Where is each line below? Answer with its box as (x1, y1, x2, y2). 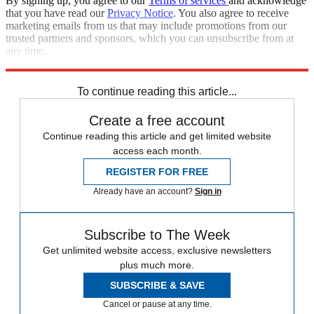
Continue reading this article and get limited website (43, 130, 271, 142)
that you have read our (6, 7, 107, 20)
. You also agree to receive (173, 7, 289, 20)
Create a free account (89, 113, 225, 129)
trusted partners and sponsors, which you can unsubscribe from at (6, 32, 294, 45)
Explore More (6, 57, 67, 70)
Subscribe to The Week (84, 227, 230, 243)
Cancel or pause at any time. (102, 299, 212, 310)
